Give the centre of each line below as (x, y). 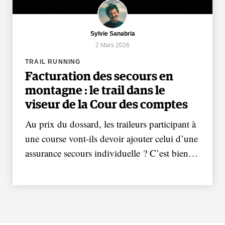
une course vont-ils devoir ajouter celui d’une (111, 138)
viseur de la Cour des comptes (106, 105)
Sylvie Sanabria (113, 33)
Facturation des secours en (99, 77)
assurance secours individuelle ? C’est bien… (111, 153)
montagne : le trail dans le (95, 91)
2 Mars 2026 (113, 45)
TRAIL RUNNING (53, 62)
